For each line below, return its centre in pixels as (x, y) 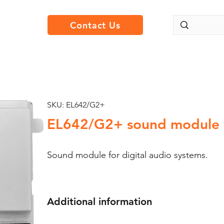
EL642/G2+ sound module (133, 124)
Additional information (99, 201)
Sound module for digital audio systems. (127, 155)
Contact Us (95, 25)
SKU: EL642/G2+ (76, 105)
